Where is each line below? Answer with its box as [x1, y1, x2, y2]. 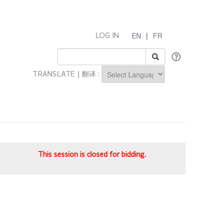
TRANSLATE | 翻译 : [33, 71, 102, 78]
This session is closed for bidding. [37, 151, 146, 158]
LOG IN [95, 33, 119, 39]
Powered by [102, 83, 139, 93]
